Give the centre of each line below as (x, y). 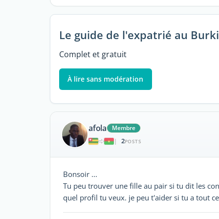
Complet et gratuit (93, 54)
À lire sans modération (106, 79)
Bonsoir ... (80, 174)
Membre (124, 128)
